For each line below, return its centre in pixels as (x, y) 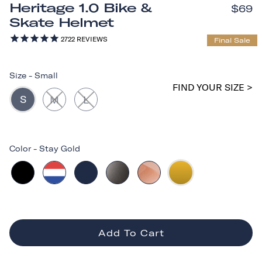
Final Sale (232, 40)
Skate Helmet (61, 22)
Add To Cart (131, 233)
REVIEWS (91, 39)
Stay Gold (60, 148)
